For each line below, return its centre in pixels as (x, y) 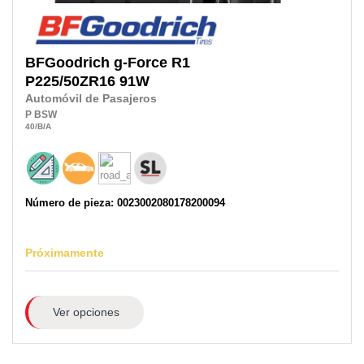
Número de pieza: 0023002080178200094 (125, 203)
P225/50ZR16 (70, 81)
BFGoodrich (67, 62)
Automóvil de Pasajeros (91, 98)
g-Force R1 (152, 62)
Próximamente (65, 253)
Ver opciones (86, 312)
